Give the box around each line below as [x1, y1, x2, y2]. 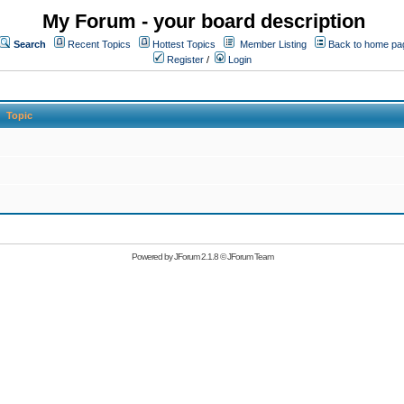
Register [164, 54, 204, 65]
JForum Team [226, 252, 273, 262]
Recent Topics [68, 39, 131, 50]
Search [14, 39, 46, 50]
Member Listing [240, 39, 307, 50]
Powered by [131, 252, 174, 262]
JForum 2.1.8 [173, 252, 218, 262]
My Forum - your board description [42, 10, 365, 32]
